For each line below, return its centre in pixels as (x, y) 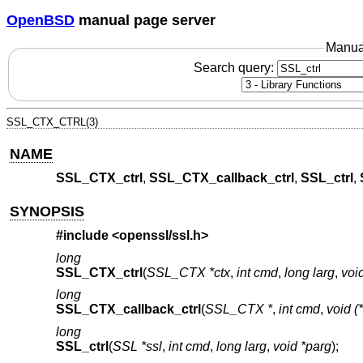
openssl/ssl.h (160, 236)
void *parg (302, 346)
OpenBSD (41, 20)
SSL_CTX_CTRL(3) (52, 122)
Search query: (235, 67)
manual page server (145, 20)
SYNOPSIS (47, 211)
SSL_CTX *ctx (188, 272)
